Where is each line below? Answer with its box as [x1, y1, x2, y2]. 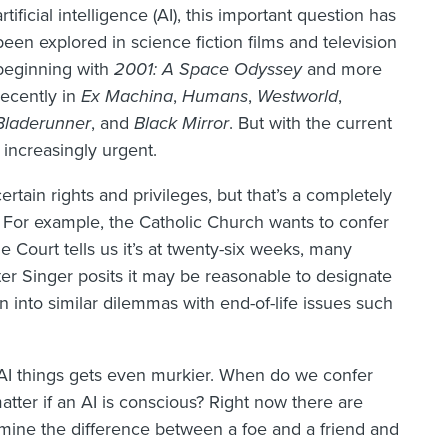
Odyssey [234, 58, 302, 81]
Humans [182, 85, 248, 108]
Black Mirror [134, 112, 229, 135]
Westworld [257, 85, 338, 108]
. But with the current [229, 112, 392, 135]
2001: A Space [114, 58, 234, 81]
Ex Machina [81, 85, 173, 108]
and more [302, 58, 382, 81]
